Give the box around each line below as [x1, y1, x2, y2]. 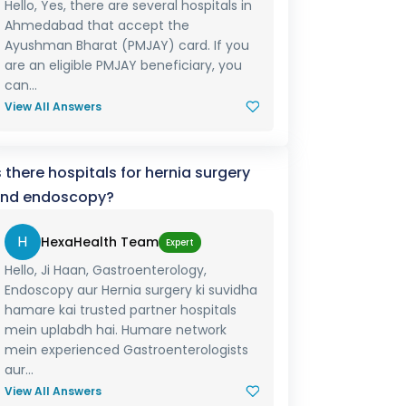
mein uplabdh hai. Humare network [4, 321, 227, 339]
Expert [165, 235, 194, 249]
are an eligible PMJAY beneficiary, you [4, 56, 242, 74]
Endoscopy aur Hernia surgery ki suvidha [4, 281, 257, 299]
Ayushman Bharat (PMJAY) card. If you [4, 36, 249, 54]
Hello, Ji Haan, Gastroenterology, [4, 261, 207, 279]
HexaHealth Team [40, 233, 159, 251]
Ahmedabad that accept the [4, 16, 189, 34]
